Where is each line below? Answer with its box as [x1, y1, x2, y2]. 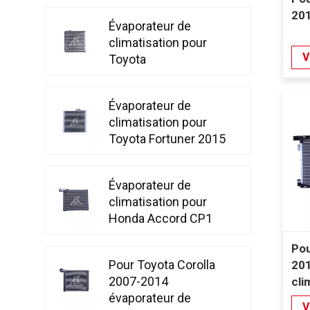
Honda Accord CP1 [109, 210, 213, 226]
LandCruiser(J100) [109, 68, 212, 83]
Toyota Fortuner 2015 [109, 131, 226, 146]
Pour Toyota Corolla [109, 257, 216, 272]
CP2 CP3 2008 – [109, 227, 199, 242]
